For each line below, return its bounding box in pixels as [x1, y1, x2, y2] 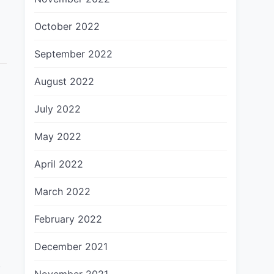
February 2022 [34, 213, 102, 225]
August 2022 [34, 75, 94, 87]
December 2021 [34, 240, 108, 253]
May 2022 [34, 130, 81, 143]
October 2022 [34, 20, 100, 32]
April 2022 [34, 158, 83, 170]
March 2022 [34, 185, 91, 198]
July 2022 [34, 103, 81, 115]
